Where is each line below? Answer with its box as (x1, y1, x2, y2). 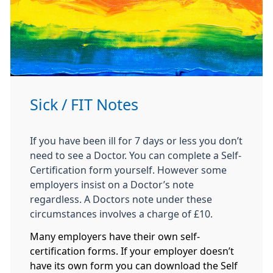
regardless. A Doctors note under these (30, 194, 212, 204)
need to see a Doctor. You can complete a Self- (30, 151, 241, 160)
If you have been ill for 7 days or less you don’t (30, 136, 243, 146)
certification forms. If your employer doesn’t (30, 244, 234, 258)
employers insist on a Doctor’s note (30, 180, 194, 190)
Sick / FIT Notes (30, 97, 138, 113)
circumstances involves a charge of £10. (30, 209, 213, 219)
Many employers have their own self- (30, 230, 200, 244)
